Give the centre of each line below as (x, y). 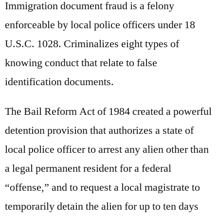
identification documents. (59, 82)
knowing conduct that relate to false (81, 63)
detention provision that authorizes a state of (99, 130)
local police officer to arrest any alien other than (107, 149)
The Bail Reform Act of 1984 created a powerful (108, 111)
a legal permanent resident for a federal (88, 168)
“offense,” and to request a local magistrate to (102, 187)
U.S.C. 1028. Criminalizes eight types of (92, 44)
